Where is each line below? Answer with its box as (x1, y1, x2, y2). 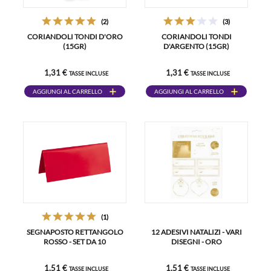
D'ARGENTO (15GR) (163, 42, 229, 51)
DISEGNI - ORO (171, 237, 222, 246)
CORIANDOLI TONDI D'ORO (27, 32, 123, 41)
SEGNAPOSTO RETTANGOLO (26, 227, 123, 237)
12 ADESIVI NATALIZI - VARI (151, 227, 242, 237)
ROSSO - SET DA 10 (44, 237, 106, 246)
